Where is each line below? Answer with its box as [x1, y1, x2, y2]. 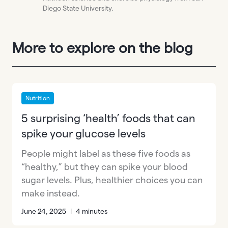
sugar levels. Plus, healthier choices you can [21, 175, 203, 185]
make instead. [21, 188, 80, 198]
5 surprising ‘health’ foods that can [21, 111, 195, 124]
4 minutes [76, 207, 107, 215]
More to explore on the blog [12, 40, 193, 55]
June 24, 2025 [21, 207, 66, 215]
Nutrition [25, 94, 50, 101]
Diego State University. [43, 4, 115, 12]
